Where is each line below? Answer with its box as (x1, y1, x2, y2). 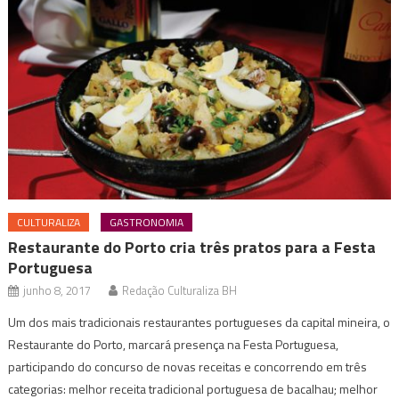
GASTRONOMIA (110, 214, 184, 232)
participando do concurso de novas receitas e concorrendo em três (8, 357, 368, 377)
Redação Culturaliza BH (122, 281, 238, 300)
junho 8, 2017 (23, 281, 92, 300)
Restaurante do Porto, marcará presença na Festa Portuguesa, (8, 335, 339, 354)
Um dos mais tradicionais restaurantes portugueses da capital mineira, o (8, 313, 391, 332)
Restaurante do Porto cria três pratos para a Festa (8, 235, 377, 260)
